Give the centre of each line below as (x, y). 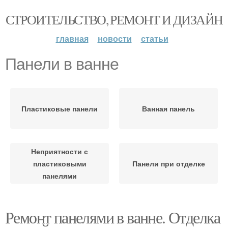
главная (72, 38)
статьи (154, 38)
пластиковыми (60, 163)
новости (115, 38)
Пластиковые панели (60, 108)
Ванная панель (168, 108)
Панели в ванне (62, 64)
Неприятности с (60, 151)
